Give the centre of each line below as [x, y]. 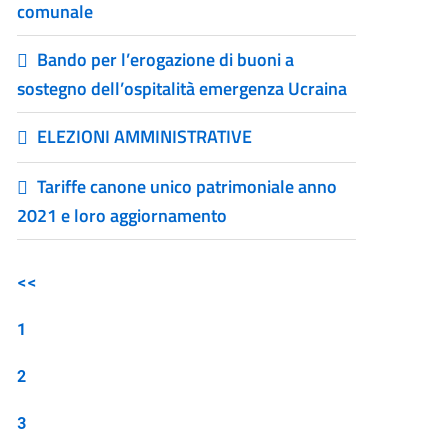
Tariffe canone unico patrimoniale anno [187, 186]
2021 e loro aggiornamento [122, 215]
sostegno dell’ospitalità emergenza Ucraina [182, 88]
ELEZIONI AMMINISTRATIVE [145, 136]
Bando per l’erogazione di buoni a [166, 59]
